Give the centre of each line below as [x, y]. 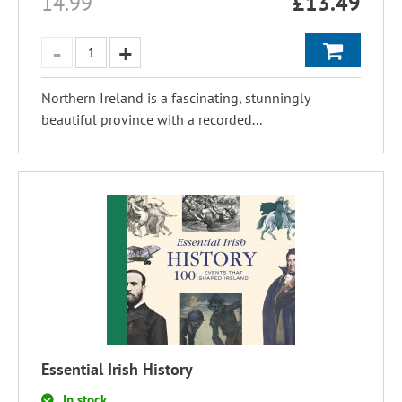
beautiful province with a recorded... [152, 119]
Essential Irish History [117, 369]
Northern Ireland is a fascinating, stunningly [175, 98]
